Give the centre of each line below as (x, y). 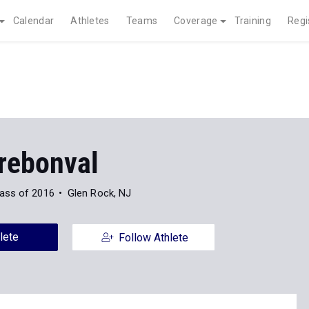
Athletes (90, 21)
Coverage (196, 21)
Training (252, 21)
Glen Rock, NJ (99, 193)
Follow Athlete (153, 238)
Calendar (33, 21)
